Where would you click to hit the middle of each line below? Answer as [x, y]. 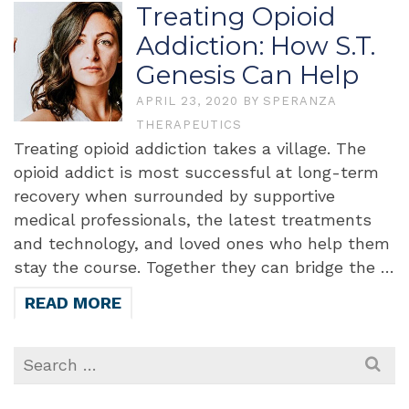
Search [40, 357]
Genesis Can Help [248, 75]
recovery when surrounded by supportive [174, 196]
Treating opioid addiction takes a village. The [190, 148]
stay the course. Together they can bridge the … [204, 267]
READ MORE [73, 303]
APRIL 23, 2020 [190, 101]
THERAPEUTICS [189, 125]
